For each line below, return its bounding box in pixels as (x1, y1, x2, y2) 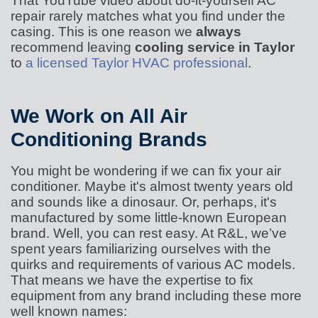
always (196, 23, 241, 40)
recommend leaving (11, 39, 135, 55)
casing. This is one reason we (11, 23, 196, 40)
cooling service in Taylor (135, 39, 295, 55)
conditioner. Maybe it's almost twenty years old (11, 178, 293, 194)
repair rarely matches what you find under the (11, 8, 285, 24)
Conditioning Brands (11, 128, 207, 152)
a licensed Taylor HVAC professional (26, 55, 248, 71)
